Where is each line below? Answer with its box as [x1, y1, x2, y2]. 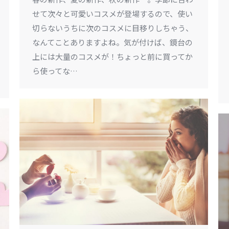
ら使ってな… [32, 65, 78, 76]
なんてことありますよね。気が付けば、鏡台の [32, 36, 193, 48]
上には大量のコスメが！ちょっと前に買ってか [32, 51, 193, 62]
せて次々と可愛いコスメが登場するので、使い [32, 8, 193, 19]
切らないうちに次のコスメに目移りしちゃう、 [32, 22, 193, 33]
